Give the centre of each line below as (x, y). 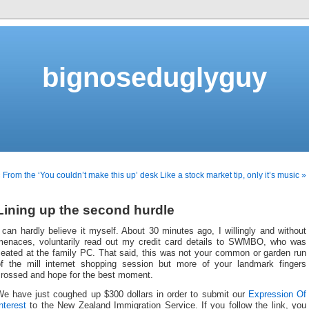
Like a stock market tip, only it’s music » (233, 175)
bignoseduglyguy (154, 77)
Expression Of (277, 295)
